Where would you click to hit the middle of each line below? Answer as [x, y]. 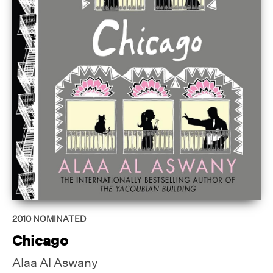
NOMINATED [59, 219]
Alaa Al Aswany [55, 262]
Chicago [40, 241]
